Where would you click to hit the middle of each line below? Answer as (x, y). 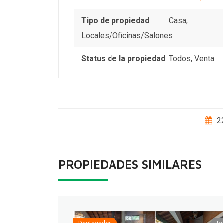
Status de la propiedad (123, 58)
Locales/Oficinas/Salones (127, 35)
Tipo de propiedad (115, 20)
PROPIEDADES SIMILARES (130, 164)
